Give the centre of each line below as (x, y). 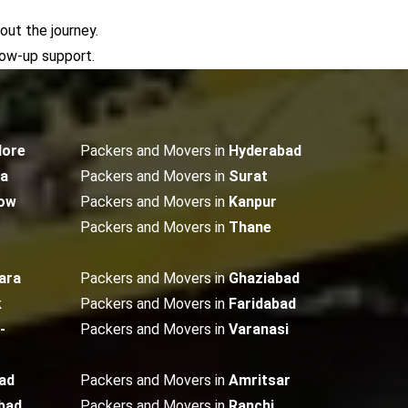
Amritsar (260, 380)
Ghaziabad (264, 278)
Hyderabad (265, 151)
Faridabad (262, 304)
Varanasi (259, 329)
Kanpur (253, 202)
